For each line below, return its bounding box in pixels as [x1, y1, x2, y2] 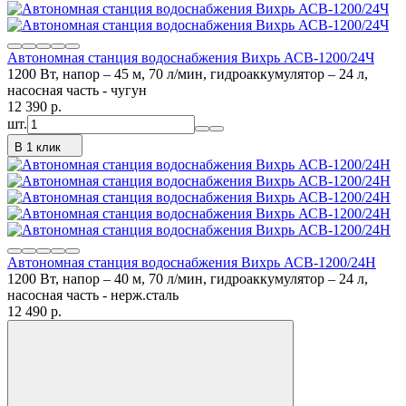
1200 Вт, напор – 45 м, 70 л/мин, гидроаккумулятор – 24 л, [7, 65, 368, 82]
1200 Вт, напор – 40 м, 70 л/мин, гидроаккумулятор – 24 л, [7, 270, 368, 286]
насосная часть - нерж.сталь [7, 286, 179, 303]
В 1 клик [14, 140, 61, 154]
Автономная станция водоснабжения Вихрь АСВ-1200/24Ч [7, 49, 374, 65]
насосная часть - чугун [7, 82, 147, 98]
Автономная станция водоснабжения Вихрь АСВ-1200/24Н [7, 254, 376, 270]
